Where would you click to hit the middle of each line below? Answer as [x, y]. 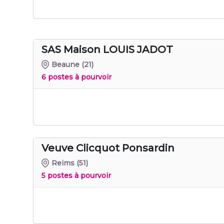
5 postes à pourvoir [76, 175]
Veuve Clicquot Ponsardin [108, 148]
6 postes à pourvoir [76, 77]
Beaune [66, 64]
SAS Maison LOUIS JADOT [107, 49]
